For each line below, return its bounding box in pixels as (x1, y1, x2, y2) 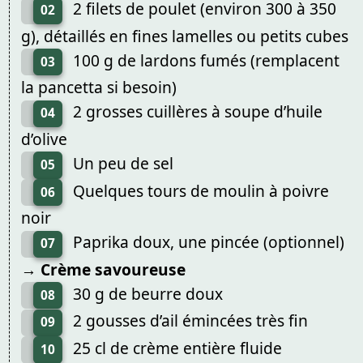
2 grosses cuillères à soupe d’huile (72, 100, 322, 123)
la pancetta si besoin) (20, 76, 177, 99)
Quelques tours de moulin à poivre (72, 179, 329, 202)
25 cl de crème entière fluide (72, 337, 282, 359)
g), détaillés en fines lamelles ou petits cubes (20, 24, 348, 47)
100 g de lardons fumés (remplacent (72, 49, 340, 71)
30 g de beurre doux (72, 282, 223, 305)
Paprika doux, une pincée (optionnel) (72, 231, 344, 254)
